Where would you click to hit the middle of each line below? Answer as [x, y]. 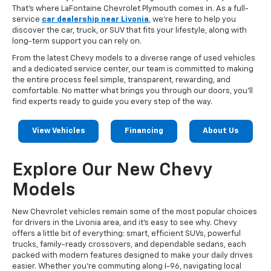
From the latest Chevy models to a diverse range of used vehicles [134, 58]
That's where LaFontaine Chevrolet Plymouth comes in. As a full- [130, 8]
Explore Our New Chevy [112, 170]
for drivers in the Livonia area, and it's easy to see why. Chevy [125, 223]
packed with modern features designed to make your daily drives [132, 255]
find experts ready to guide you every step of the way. [112, 102]
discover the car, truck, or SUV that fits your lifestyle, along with [129, 30]
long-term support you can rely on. [78, 41]
